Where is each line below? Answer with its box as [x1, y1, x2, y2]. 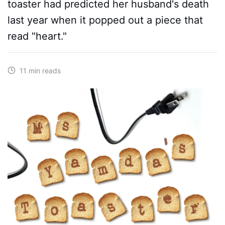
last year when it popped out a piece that [8, 14, 203, 26]
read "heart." [8, 30, 67, 42]
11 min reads [16, 66, 61, 75]
